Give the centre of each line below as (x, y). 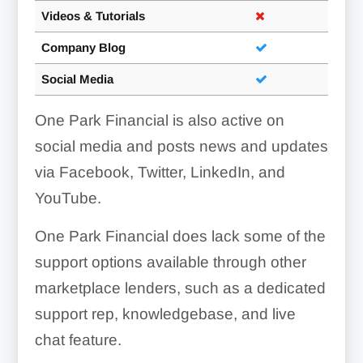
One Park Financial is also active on (159, 120)
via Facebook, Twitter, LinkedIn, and (160, 172)
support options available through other (170, 262)
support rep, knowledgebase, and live (165, 314)
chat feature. (78, 340)
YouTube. (68, 198)
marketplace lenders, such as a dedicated (180, 288)
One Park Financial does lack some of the (180, 236)
